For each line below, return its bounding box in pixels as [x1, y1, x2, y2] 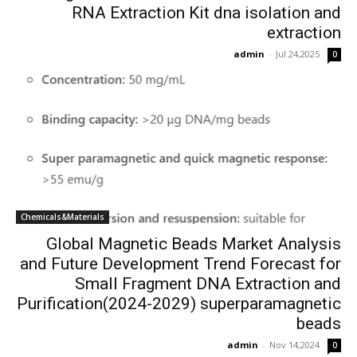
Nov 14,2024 [269, 339, 320, 351]
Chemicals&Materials [21, 211, 104, 222]
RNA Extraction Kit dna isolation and [72, 3, 341, 22]
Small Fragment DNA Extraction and [75, 274, 341, 293]
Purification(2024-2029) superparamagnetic [17, 294, 341, 313]
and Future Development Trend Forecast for [20, 254, 341, 273]
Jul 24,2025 [276, 48, 320, 60]
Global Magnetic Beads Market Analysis [46, 234, 341, 253]
